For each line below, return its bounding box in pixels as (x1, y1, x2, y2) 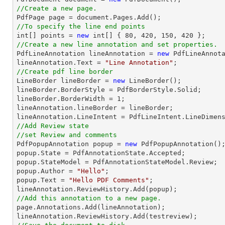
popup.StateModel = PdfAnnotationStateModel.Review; (17, 158, 217, 166)
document (77, 14, 109, 21)
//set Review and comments (17, 131, 117, 139)
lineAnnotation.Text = (17, 59, 105, 66)
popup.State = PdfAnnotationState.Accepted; (17, 149, 185, 157)
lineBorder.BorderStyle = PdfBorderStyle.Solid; (17, 86, 201, 93)
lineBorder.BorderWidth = (17, 95, 117, 102)
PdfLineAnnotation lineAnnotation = (17, 50, 157, 57)
